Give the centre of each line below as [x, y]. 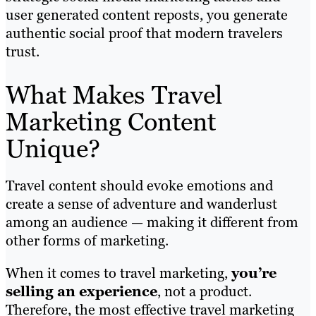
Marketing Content [111, 121]
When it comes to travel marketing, [119, 273]
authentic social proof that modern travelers [144, 33]
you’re [254, 273]
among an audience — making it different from [152, 222]
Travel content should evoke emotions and [139, 185]
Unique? [53, 148]
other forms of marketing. [87, 240]
